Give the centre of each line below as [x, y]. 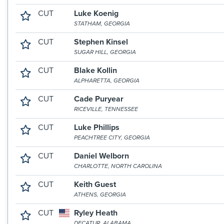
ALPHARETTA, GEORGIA [107, 80]
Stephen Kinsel [101, 42]
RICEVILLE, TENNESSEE [106, 109]
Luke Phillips [97, 127]
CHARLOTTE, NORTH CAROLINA [118, 166]
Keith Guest [95, 184]
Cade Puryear [99, 99]
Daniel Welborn [102, 156]
